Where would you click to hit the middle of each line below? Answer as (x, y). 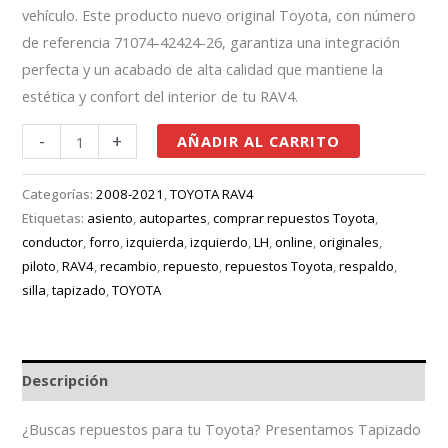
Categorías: (59, 193)
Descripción (65, 380)
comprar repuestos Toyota (294, 217)
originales (349, 241)
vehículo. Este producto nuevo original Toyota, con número (219, 14)
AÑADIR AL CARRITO (259, 141)
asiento (110, 217)
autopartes (173, 217)
